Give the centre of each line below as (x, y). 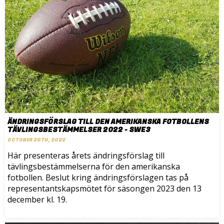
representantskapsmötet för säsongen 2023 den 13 (104, 189)
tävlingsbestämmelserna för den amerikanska (94, 167)
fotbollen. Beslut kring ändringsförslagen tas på (98, 178)
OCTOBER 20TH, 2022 (36, 140)
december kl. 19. (37, 200)
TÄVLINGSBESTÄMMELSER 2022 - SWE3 (79, 130)
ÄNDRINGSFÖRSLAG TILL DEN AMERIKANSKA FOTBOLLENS (108, 122)
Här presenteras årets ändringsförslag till (86, 156)
